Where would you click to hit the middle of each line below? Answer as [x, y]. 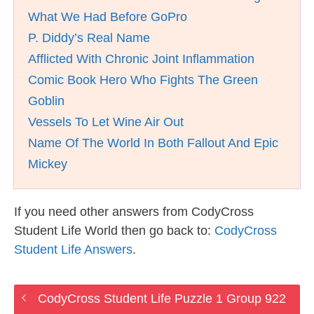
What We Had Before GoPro [108, 17]
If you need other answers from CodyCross [134, 212]
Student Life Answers [73, 250]
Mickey [48, 164]
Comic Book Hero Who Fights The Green [143, 80]
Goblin [46, 101]
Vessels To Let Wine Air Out [106, 122]
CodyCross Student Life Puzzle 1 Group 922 [162, 299]
